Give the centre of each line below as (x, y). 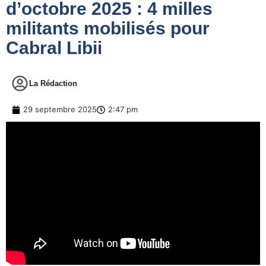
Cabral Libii (54, 48)
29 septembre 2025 (60, 110)
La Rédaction (53, 84)
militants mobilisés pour (108, 28)
